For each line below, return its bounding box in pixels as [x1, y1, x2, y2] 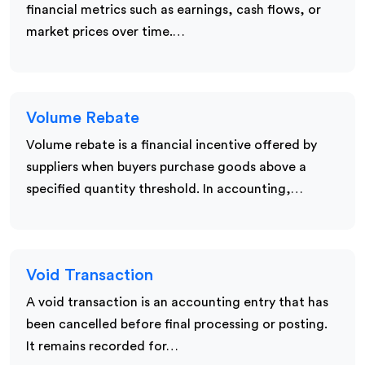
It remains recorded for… [26, 339, 178, 353]
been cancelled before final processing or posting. [26, 317, 328, 331]
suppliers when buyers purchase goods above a [26, 160, 306, 174]
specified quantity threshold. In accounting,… [26, 182, 303, 196]
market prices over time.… [26, 24, 185, 38]
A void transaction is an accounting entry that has [26, 295, 328, 309]
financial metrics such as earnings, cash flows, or [26, 2, 321, 16]
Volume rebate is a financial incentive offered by [26, 138, 317, 152]
